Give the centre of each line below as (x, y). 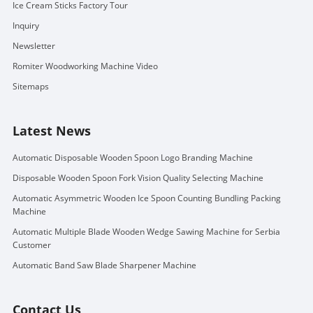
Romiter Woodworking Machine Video (85, 66)
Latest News (51, 130)
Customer (31, 245)
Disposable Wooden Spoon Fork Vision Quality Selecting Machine (138, 177)
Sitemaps (30, 86)
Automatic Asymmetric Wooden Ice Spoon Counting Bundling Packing (146, 198)
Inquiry (26, 25)
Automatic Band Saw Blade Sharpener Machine (104, 265)
